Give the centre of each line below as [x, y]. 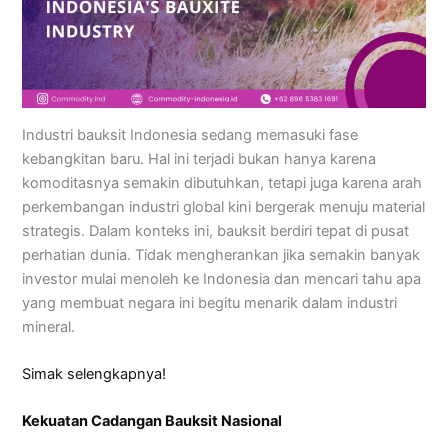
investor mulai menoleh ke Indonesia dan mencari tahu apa [222, 278]
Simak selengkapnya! [94, 374]
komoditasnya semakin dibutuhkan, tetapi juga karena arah [222, 182]
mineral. [49, 326]
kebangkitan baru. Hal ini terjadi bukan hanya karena [199, 158]
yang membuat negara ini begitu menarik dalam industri [210, 302]
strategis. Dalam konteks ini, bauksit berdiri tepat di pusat [216, 230]
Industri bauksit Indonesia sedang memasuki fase [190, 134]
